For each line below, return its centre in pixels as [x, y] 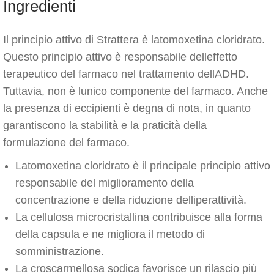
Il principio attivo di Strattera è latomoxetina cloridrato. [134, 40]
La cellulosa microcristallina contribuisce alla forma [139, 217]
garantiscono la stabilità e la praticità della [105, 125]
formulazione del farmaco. [66, 143]
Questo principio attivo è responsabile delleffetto [120, 57]
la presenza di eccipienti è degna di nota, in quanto [127, 108]
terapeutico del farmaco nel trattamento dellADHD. [126, 74]
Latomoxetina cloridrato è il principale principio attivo [143, 166]
